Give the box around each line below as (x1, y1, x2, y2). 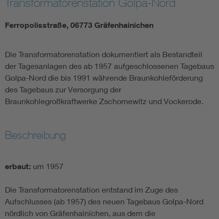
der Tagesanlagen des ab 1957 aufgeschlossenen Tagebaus (5, 61, 214, 71)
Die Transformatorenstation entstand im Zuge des (5, 185, 178, 195)
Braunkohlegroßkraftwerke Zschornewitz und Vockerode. (5, 96, 203, 106)
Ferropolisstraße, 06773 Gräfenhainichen (5, 20, 153, 30)
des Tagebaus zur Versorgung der (5, 85, 121, 94)
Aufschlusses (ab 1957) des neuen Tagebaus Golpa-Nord (5, 197, 203, 206)
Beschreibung (5, 129, 66, 142)
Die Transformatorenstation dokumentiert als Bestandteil (5, 49, 202, 59)
